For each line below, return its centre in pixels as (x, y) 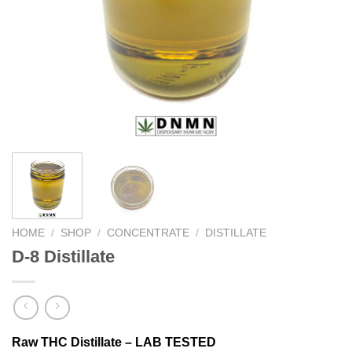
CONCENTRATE (148, 233)
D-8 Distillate (63, 256)
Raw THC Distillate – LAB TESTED (114, 343)
